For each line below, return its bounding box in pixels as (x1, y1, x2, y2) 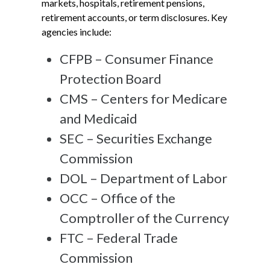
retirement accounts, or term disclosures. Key (42, 11, 227, 23)
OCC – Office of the (60, 189, 175, 206)
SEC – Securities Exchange (60, 130, 212, 146)
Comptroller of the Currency (60, 209, 234, 226)
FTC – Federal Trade (60, 229, 178, 246)
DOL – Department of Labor (60, 169, 230, 186)
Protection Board (60, 70, 166, 87)
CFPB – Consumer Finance (60, 50, 213, 67)
